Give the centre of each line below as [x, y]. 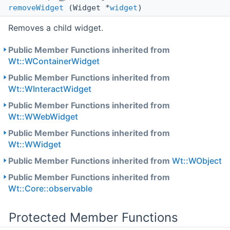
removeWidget [36, 8]
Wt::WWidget [35, 145]
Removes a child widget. [56, 28]
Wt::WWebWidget [43, 117]
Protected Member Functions [93, 218]
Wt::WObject [197, 161]
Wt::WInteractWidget [50, 89]
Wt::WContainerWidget [54, 61]
